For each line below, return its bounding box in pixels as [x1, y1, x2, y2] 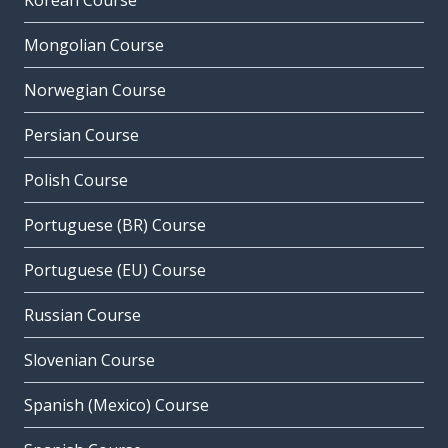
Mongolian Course [24, 34, 164, 57]
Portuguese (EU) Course [24, 259, 206, 282]
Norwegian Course [24, 79, 166, 102]
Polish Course [24, 169, 128, 192]
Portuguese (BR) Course [24, 214, 206, 237]
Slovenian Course [24, 349, 155, 372]
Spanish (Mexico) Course [24, 394, 209, 417]
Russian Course [24, 304, 141, 327]
